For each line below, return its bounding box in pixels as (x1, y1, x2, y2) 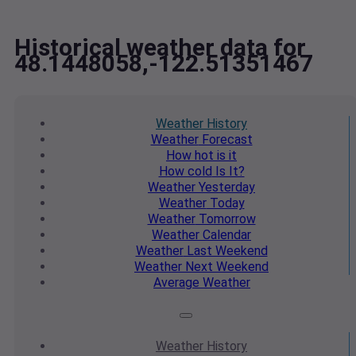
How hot (166, 148, 214, 164)
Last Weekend (183, 243, 268, 259)
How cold (158, 164, 212, 180)
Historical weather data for (14, 33, 306, 62)
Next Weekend (182, 259, 269, 275)
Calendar (199, 227, 251, 243)
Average (153, 275, 199, 291)
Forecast (198, 132, 253, 148)
